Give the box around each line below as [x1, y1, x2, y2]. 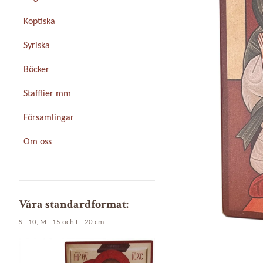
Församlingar [23, 113, 74, 123]
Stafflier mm [23, 89, 71, 99]
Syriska [23, 41, 50, 51]
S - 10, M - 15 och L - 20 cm [19, 218, 104, 227]
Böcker [23, 65, 49, 75]
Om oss [23, 137, 52, 147]
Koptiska [23, 17, 55, 27]
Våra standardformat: [19, 197, 129, 213]
